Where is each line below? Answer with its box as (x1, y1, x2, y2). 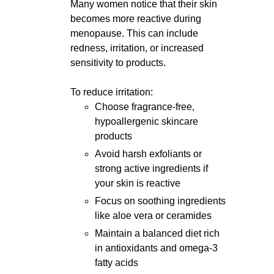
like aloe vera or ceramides (95, 210, 212, 221)
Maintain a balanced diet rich (95, 228, 220, 239)
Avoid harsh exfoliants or (95, 149, 202, 159)
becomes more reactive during (70, 13, 201, 24)
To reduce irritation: (70, 87, 153, 97)
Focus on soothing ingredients (95, 196, 226, 206)
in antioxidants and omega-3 (95, 243, 218, 253)
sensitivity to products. (70, 57, 166, 68)
